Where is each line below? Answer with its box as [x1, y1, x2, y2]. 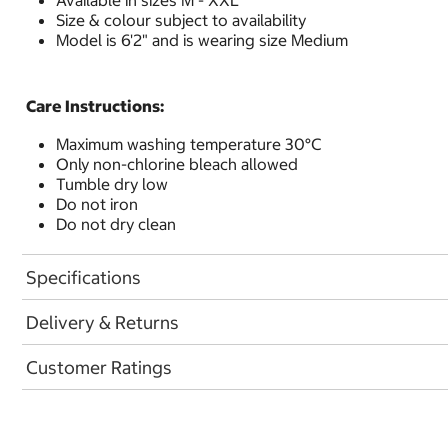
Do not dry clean [56, 214, 176, 234]
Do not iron [56, 194, 138, 214]
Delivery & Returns [26, 310, 179, 334]
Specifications [26, 265, 141, 289]
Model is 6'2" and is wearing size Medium [56, 30, 348, 50]
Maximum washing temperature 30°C [56, 134, 322, 154]
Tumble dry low [56, 174, 168, 194]
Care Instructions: [26, 96, 164, 116]
